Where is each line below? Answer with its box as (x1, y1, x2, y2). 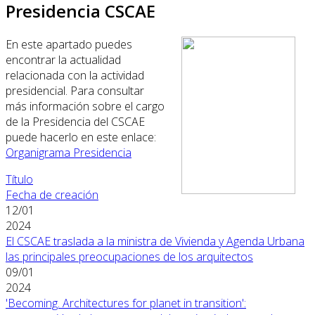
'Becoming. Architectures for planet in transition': (6, 295, 246, 311)
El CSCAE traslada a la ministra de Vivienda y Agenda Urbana (6, 233, 304, 249)
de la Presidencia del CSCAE (6, 113, 145, 129)
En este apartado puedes (6, 36, 132, 52)
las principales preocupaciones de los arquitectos (6, 248, 253, 264)
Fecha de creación (6, 186, 98, 202)
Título (6, 171, 33, 187)
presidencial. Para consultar (6, 82, 144, 98)
